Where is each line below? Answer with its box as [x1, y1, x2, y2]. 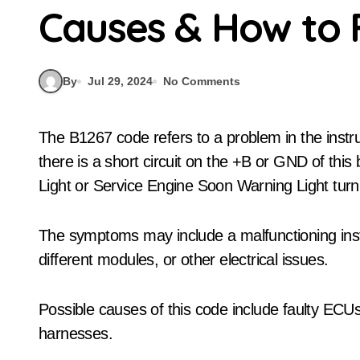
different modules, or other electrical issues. [39, 251, 329, 268]
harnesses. [39, 325, 113, 342]
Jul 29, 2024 [88, 74, 153, 88]
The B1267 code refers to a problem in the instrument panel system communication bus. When [39, 129, 48, 146]
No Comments [163, 74, 240, 88]
